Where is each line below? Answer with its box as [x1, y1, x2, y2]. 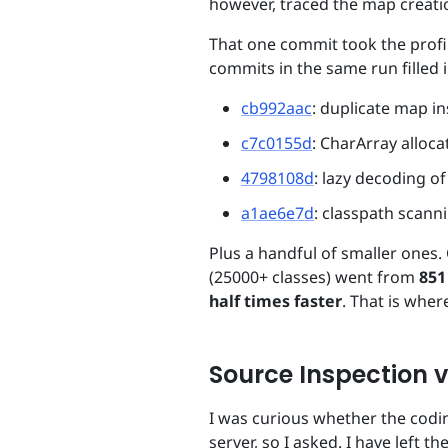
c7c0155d [241, 132, 312, 155]
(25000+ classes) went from [209, 266, 419, 289]
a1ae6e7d [241, 202, 314, 225]
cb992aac [241, 96, 312, 119]
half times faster [209, 290, 342, 313]
